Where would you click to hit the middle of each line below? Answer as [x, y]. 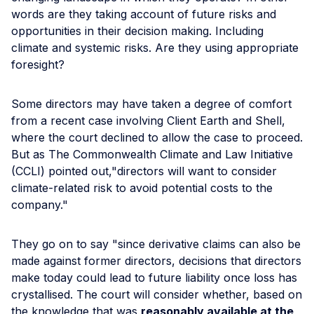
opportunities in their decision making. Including [137, 30]
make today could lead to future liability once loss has [154, 277]
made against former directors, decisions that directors [156, 260]
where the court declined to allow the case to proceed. [157, 137]
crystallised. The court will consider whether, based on [157, 294]
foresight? [38, 64]
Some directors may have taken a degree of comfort [151, 103]
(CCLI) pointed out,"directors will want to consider [144, 171]
